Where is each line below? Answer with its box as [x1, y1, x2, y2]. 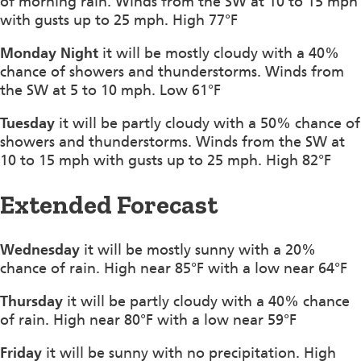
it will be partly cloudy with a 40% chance [63, 292, 350, 310]
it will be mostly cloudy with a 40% [98, 44, 339, 62]
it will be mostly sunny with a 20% [80, 240, 316, 259]
